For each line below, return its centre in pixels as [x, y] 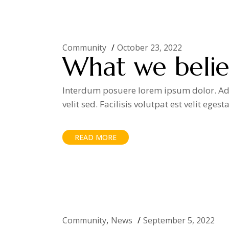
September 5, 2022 [179, 220]
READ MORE [96, 137]
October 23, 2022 [150, 48]
